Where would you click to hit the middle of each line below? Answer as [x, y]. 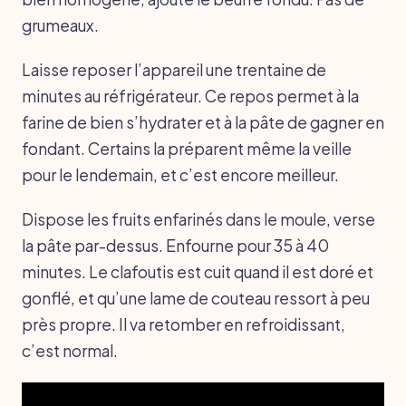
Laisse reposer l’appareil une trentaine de [174, 69]
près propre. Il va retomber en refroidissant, [184, 324]
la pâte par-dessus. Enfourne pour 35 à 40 [175, 245]
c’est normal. [70, 350]
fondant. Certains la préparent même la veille [187, 148]
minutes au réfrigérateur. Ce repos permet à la [190, 96]
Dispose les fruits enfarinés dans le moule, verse [198, 219]
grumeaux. [60, 25]
